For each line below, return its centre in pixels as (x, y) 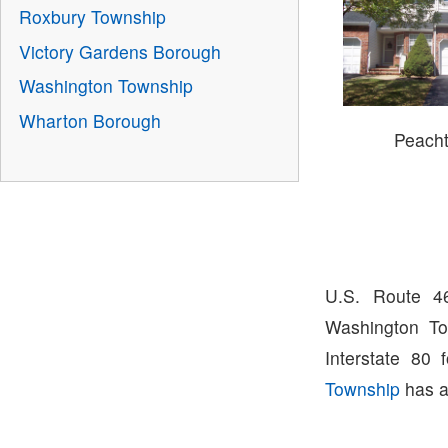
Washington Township (105, 86)
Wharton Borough (89, 120)
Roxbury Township (92, 17)
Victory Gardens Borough (119, 51)
